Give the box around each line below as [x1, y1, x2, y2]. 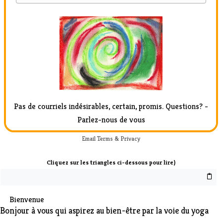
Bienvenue [9, 194, 44, 205]
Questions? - [166, 101, 208, 111]
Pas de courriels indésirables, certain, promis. [14, 101, 166, 111]
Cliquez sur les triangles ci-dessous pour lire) [47, 158, 175, 166]
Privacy [120, 134, 140, 143]
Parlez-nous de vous [77, 114, 145, 125]
